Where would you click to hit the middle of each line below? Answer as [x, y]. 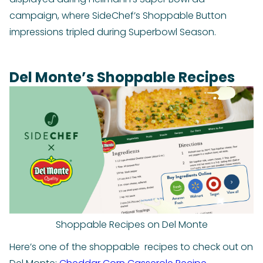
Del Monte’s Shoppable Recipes [122, 77]
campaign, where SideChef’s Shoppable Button [118, 16]
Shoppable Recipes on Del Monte [131, 225]
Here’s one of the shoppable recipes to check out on [131, 247]
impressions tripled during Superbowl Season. [113, 32]
